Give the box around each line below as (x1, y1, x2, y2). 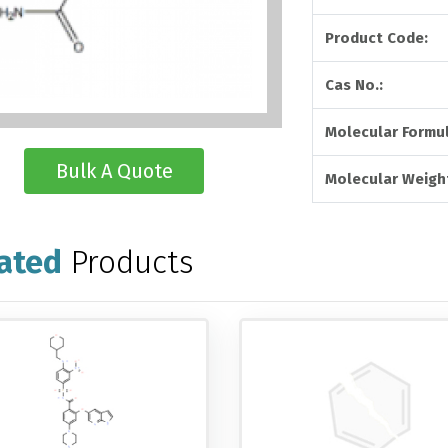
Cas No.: (325, 76, 384, 95)
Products (69, 243, 194, 282)
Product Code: (325, 29, 429, 48)
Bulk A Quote (55, 159, 173, 184)
